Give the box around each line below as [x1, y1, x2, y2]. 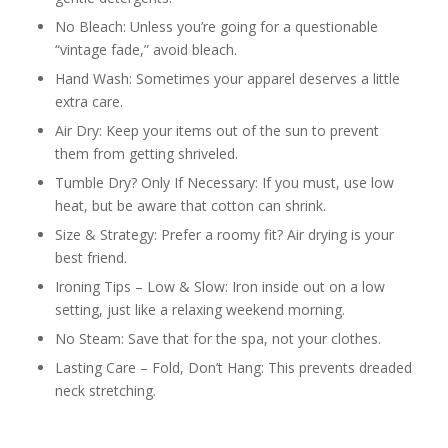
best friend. [54, 248, 131, 267]
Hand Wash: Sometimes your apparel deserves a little [54, 69, 400, 88]
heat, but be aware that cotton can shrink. [54, 196, 326, 215]
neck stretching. [54, 381, 156, 400]
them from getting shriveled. [54, 144, 238, 163]
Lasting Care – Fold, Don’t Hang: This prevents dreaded [54, 358, 412, 377]
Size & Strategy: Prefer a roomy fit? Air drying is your [54, 225, 394, 244]
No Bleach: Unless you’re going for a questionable [54, 17, 378, 36]
